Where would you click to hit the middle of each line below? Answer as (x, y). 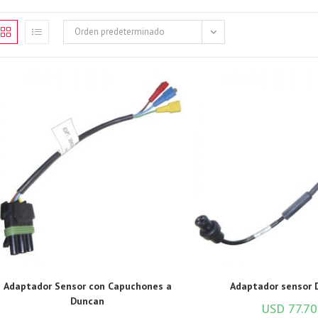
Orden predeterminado (120, 32)
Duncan (88, 301)
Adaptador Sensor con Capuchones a (87, 286)
